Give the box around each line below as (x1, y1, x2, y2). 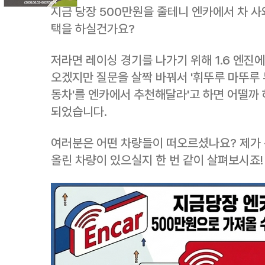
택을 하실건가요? (51, 21, 135, 36)
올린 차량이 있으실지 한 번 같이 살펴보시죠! (51, 153, 263, 167)
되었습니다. (51, 104, 107, 119)
